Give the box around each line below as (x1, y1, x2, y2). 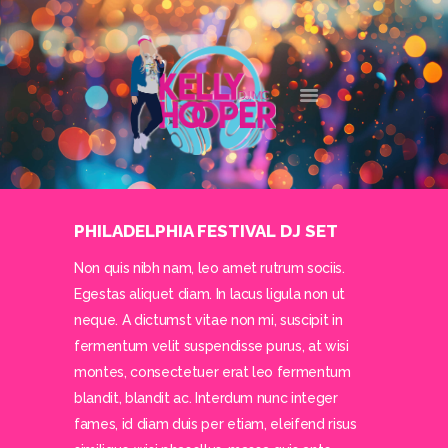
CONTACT (104, 218, 177, 244)
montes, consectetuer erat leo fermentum (74, 364, 351, 381)
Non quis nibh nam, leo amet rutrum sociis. (74, 260, 345, 277)
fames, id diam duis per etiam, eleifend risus (74, 416, 357, 433)
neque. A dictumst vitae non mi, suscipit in (74, 312, 343, 329)
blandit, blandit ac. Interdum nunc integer (74, 390, 338, 407)
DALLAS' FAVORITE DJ (152, 87, 296, 101)
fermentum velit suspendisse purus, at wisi (74, 338, 349, 355)
